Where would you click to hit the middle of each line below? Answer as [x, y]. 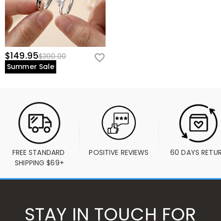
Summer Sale [31, 67]
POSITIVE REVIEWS [119, 152]
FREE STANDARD [38, 152]
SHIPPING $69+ [39, 163]
